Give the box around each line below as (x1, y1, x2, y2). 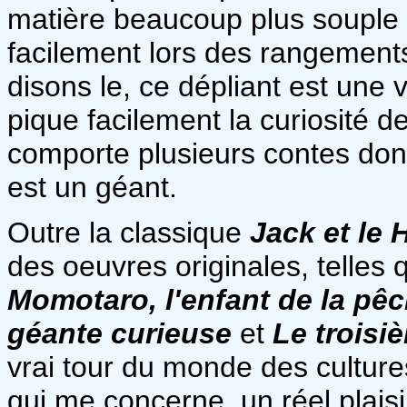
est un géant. (7, 170, 177, 203)
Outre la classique (7, 215, 250, 249)
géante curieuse (7, 316, 232, 350)
